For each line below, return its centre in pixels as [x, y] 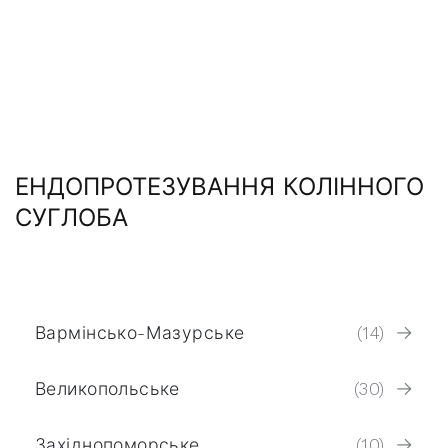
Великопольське [107, 388]
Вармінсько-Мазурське [140, 332]
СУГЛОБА [71, 218]
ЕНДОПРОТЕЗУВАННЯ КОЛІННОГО [219, 187]
